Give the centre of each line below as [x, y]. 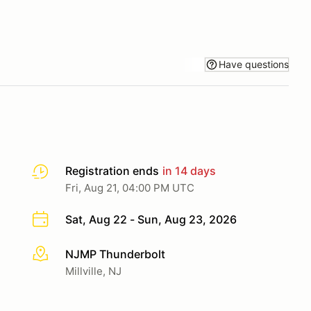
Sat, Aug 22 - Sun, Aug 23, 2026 [151, 219]
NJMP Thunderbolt [115, 254]
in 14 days [188, 171]
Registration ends [112, 171]
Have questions [254, 64]
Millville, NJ [93, 271]
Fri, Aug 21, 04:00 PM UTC [130, 188]
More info [57, 254]
